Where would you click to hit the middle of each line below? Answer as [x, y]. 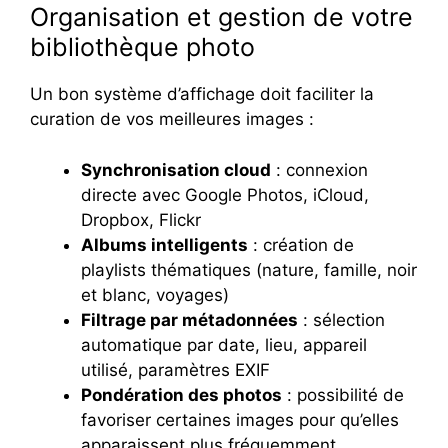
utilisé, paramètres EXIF [175, 369]
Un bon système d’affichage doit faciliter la [202, 94]
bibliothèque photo [142, 47]
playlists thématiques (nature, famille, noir [249, 269]
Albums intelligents [164, 244]
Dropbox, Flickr [141, 219]
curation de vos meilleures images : [172, 119]
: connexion [319, 169]
